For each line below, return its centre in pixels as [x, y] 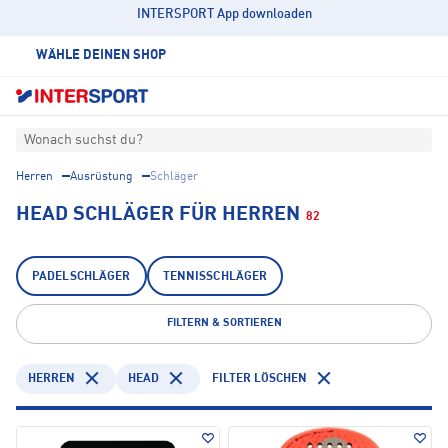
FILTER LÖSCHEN [259, 378]
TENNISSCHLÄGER [215, 277]
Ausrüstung [101, 177]
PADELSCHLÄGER [81, 277]
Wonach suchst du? [83, 140]
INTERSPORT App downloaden [224, 14]
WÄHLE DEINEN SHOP [101, 55]
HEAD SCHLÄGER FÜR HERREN [158, 215]
